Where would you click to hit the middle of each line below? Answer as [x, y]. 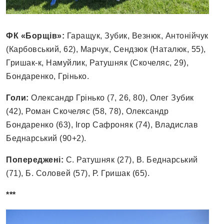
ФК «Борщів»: [35, 36]
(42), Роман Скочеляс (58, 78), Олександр [87, 111]
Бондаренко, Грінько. [47, 76]
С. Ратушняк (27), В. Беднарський [132, 160]
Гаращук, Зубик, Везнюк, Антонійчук [136, 36]
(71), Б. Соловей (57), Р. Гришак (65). [78, 173]
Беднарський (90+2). [46, 138]
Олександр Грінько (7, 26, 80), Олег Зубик [112, 98]
